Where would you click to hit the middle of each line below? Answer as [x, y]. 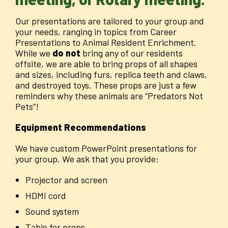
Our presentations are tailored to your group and [110, 21]
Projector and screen [66, 180]
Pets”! [27, 107]
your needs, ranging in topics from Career [96, 32]
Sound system [52, 211]
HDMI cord [46, 196]
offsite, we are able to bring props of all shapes [106, 64]
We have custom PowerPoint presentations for [106, 148]
